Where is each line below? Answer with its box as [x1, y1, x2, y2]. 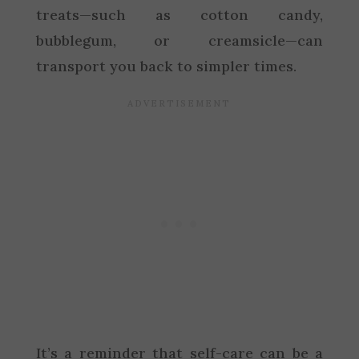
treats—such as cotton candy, [35, 5, 324, 24]
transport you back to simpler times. [35, 56, 296, 75]
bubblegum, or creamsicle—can [35, 30, 324, 50]
